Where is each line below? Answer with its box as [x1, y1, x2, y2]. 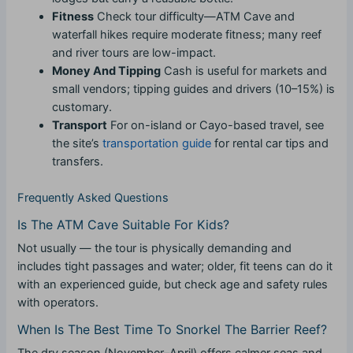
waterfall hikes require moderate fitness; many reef [52, 28, 322, 43]
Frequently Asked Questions [17, 191, 169, 206]
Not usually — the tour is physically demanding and [17, 241, 292, 256]
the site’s [52, 136, 103, 151]
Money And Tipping [52, 64, 162, 79]
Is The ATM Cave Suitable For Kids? [17, 217, 230, 233]
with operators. [17, 295, 99, 310]
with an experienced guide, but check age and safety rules [17, 277, 329, 292]
